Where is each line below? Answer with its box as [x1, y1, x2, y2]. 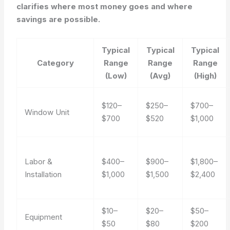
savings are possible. [16, 14, 101, 24]
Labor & [25, 156, 53, 166]
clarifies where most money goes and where [16, 1, 193, 11]
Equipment [25, 212, 63, 222]
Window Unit [25, 107, 70, 117]
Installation [25, 169, 62, 179]
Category [36, 57, 74, 68]
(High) [194, 70, 217, 81]
